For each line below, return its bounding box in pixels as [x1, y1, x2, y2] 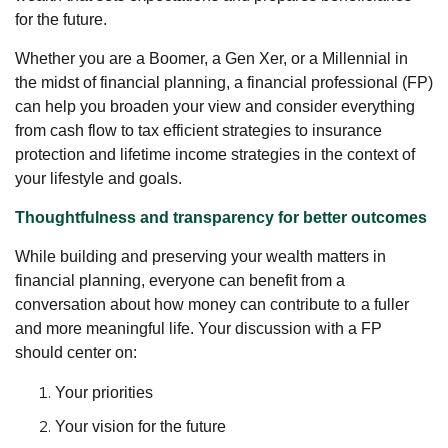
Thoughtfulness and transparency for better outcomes [15, 209, 427, 227]
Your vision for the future [55, 418, 226, 436]
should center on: [15, 344, 137, 362]
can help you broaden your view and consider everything [15, 98, 415, 116]
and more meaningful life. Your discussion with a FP [15, 320, 382, 338]
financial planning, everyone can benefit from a [15, 272, 345, 290]
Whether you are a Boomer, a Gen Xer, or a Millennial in [15, 50, 408, 68]
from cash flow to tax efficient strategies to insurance [15, 122, 382, 140]
